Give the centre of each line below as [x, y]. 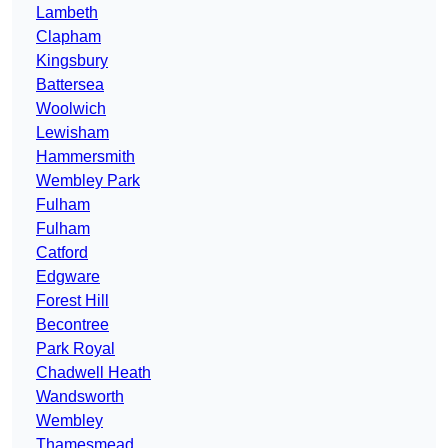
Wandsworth [80, 397]
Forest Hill [72, 301]
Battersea [70, 85]
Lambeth [67, 13]
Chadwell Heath [93, 373]
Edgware [68, 277]
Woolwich [71, 109]
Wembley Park [88, 181]
